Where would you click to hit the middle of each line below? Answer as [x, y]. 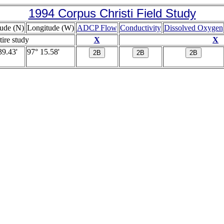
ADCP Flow [97, 28]
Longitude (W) [50, 28]
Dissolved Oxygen [193, 28]
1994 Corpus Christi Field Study [112, 13]
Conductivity [140, 28]
